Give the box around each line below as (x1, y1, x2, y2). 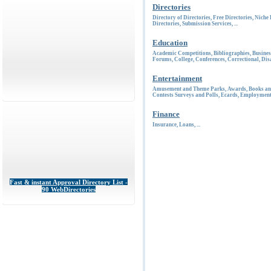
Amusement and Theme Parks (152, 86, 225, 92)
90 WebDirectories (42, 186, 96, 193)
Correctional (227, 56, 259, 62)
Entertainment (152, 74, 202, 83)
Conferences (195, 56, 225, 62)
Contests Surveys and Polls (152, 92, 218, 98)
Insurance (152, 122, 177, 128)
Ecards (221, 92, 238, 98)
